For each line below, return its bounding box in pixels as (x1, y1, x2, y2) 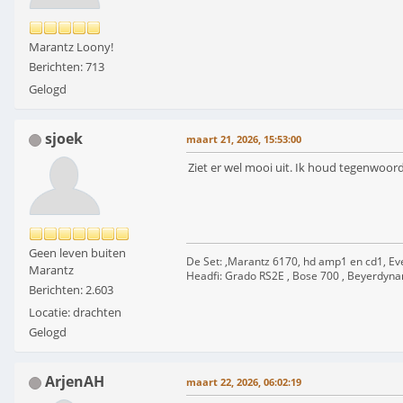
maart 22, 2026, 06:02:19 (186, 375, 301, 390)
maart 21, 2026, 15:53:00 (186, 132, 301, 147)
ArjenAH (45, 372, 104, 392)
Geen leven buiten (29, 245, 126, 262)
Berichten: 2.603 (29, 282, 113, 299)
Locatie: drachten (29, 304, 121, 321)
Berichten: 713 (29, 58, 104, 76)
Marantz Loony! (29, 39, 113, 56)
